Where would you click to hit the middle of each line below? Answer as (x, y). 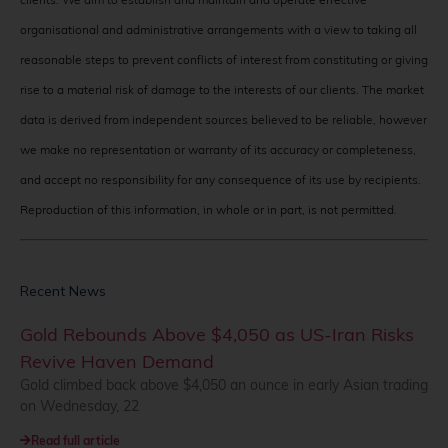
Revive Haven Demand (117, 361)
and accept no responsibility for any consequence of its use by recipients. (220, 179)
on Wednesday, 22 (79, 405)
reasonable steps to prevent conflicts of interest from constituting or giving (224, 59)
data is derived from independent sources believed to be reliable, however (223, 119)
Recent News (63, 290)
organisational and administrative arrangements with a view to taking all (218, 29)
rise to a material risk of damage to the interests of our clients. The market (222, 89)
